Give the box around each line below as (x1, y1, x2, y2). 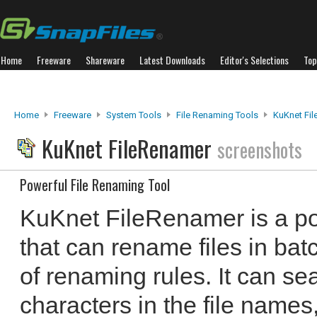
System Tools (106, 110, 161, 120)
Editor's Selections (220, 52, 289, 67)
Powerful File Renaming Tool (20, 174, 170, 195)
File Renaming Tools (176, 110, 258, 120)
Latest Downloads (139, 52, 205, 67)
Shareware (86, 52, 125, 67)
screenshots (217, 135, 302, 164)
